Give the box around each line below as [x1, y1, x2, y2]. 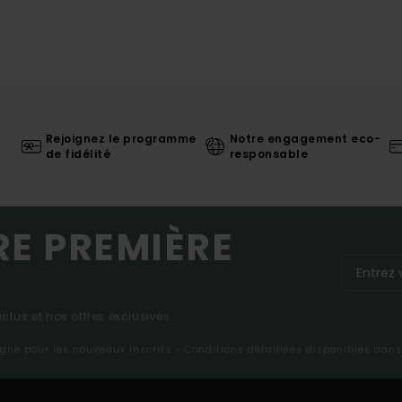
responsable [229, 145, 309, 162]
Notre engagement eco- [229, 130, 381, 146]
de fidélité [45, 145, 111, 162]
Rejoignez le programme [45, 130, 197, 146]
